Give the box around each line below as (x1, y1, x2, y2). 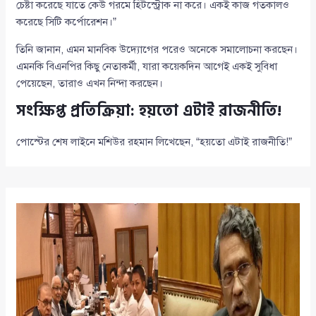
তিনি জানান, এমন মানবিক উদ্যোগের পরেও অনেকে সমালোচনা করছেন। (16, 43, 298, 56)
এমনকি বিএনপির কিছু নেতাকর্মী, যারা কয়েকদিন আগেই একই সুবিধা (16, 60, 278, 73)
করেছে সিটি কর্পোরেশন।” (16, 16, 117, 29)
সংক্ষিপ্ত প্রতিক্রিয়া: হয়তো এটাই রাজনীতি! (16, 98, 282, 124)
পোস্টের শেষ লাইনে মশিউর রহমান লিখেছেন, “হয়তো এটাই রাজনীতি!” (16, 135, 293, 149)
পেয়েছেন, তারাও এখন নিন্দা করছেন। (16, 77, 164, 90)
